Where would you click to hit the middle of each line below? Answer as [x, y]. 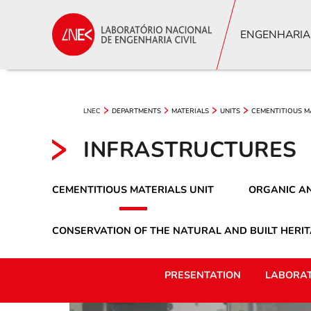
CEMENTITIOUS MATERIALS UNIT [133, 190]
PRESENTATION [202, 275]
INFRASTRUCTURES [190, 150]
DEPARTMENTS [136, 111]
